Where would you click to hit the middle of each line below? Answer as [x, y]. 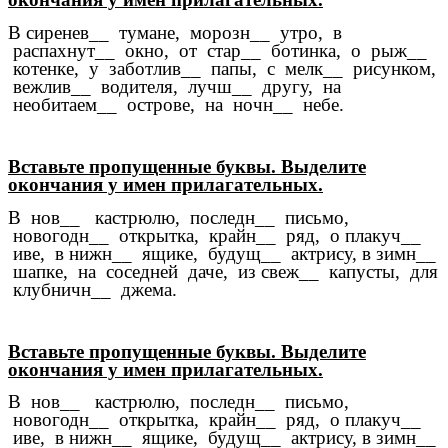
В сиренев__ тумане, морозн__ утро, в [175, 32]
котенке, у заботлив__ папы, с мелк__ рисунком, [222, 68]
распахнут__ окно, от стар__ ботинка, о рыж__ [217, 50]
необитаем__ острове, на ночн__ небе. [176, 104]
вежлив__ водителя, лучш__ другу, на [174, 86]
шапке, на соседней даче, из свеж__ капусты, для [223, 271]
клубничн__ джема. [92, 289]
